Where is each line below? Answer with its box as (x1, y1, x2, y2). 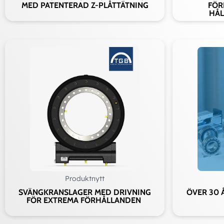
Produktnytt (65, 174, 104, 183)
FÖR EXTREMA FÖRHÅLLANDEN (26, 195, 143, 205)
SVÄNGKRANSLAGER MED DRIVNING (18, 187, 151, 197)
